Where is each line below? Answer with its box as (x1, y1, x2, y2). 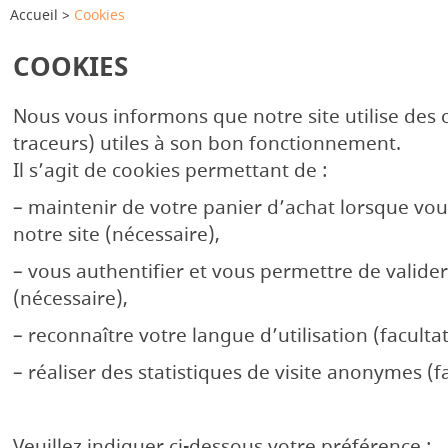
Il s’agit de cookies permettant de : (12, 158, 328, 185)
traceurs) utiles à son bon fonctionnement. (12, 131, 401, 158)
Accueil (10, 5, 58, 26)
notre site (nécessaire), (12, 222, 220, 249)
